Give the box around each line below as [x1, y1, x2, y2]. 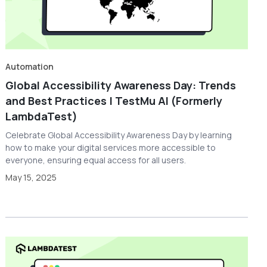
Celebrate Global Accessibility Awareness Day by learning [5, 129, 232, 141]
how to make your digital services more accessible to [5, 141, 216, 153]
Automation [5, 60, 54, 72]
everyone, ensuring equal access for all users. [5, 154, 187, 166]
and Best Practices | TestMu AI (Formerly [5, 93, 223, 108]
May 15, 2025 [5, 171, 57, 183]
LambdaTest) [5, 108, 78, 123]
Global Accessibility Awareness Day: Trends [5, 77, 237, 92]
